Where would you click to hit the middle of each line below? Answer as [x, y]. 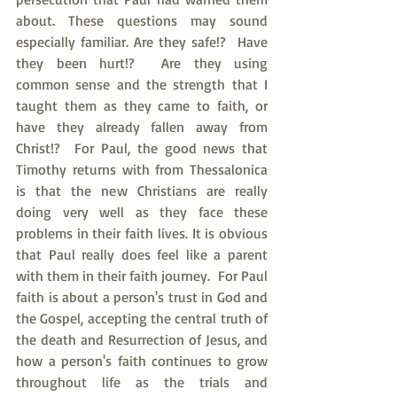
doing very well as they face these [142, 212]
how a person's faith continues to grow [142, 361]
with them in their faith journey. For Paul [142, 276]
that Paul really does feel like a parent [142, 254]
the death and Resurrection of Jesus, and [142, 339]
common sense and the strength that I [142, 84]
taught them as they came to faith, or [142, 105]
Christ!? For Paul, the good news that [142, 148]
